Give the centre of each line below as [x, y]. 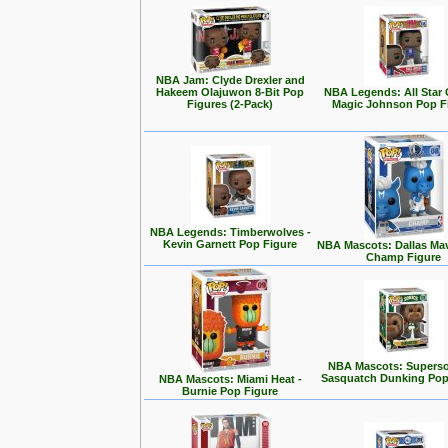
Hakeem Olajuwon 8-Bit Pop [230, 92]
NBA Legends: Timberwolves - [230, 232]
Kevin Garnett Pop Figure [230, 244]
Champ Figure [403, 257]
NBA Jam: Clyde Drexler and [230, 80]
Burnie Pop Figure [230, 391]
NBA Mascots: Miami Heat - [230, 379]
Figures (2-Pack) [230, 104]
